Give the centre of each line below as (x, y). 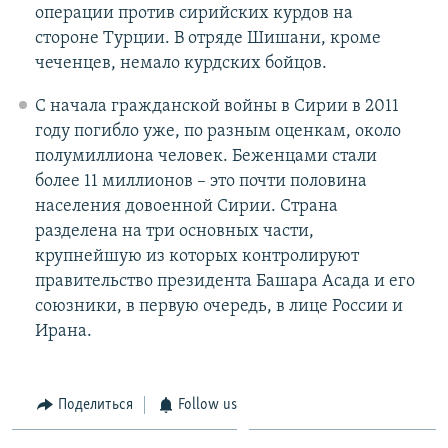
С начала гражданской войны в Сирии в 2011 (216, 106)
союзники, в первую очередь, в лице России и (218, 306)
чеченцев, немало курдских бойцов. (180, 63)
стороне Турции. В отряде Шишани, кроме (207, 38)
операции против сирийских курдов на (193, 13)
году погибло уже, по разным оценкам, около (217, 131)
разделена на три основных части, (174, 231)
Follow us (207, 404)
